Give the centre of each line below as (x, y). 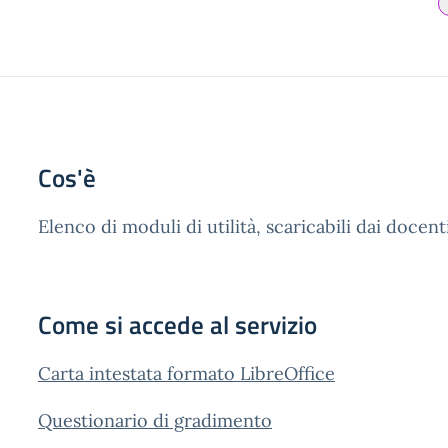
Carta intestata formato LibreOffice (186, 373)
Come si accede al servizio (177, 325)
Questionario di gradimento (155, 420)
